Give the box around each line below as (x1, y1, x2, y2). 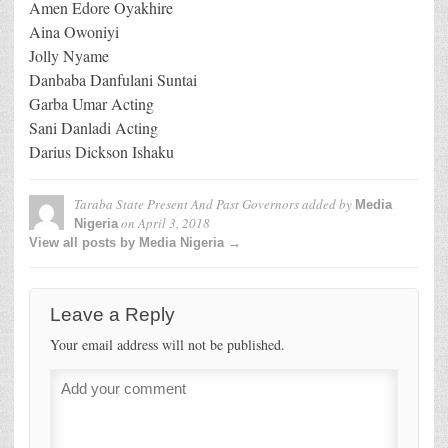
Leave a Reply (50, 303, 175, 325)
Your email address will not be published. (50, 334, 285, 354)
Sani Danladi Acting (29, 116, 158, 138)
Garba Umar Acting (29, 92, 154, 114)
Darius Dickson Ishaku (29, 140, 174, 162)
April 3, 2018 (138, 213, 210, 232)
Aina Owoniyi (29, 20, 119, 42)
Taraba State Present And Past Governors (74, 194, 299, 213)
